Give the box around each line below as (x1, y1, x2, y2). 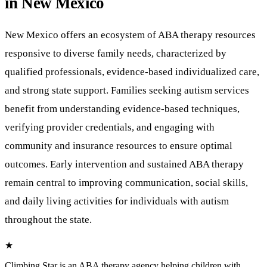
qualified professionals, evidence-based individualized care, (5, 66, 259, 78)
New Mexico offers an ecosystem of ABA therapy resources (5, 29, 256, 41)
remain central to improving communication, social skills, (5, 176, 248, 189)
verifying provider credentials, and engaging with (5, 121, 215, 133)
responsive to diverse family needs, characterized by (5, 47, 226, 60)
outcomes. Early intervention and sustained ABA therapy (5, 158, 244, 170)
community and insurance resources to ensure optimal (5, 139, 232, 152)
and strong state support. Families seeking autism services (5, 84, 249, 97)
